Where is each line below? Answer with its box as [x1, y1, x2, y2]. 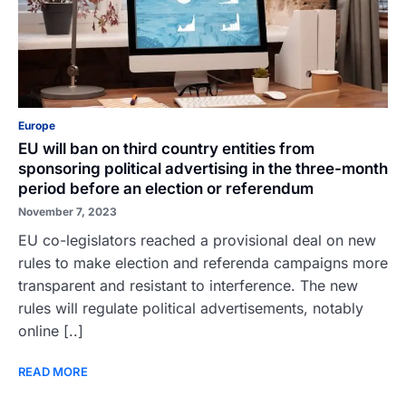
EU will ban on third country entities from [18, 140, 314, 158]
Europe [18, 119, 55, 132]
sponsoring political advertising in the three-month [18, 159, 388, 178]
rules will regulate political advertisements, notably [18, 299, 363, 317]
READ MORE [18, 364, 88, 379]
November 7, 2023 [18, 205, 117, 218]
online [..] [18, 322, 83, 340]
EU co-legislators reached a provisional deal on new [18, 231, 376, 249]
